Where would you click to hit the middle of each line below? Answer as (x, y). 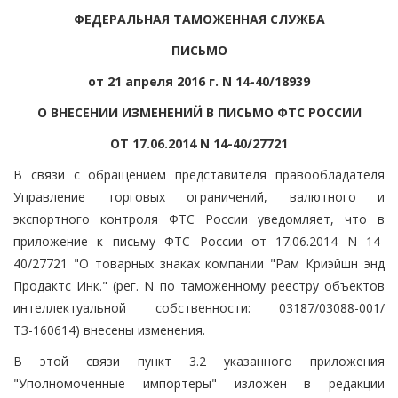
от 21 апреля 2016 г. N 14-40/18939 (199, 81)
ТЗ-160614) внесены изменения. (109, 330)
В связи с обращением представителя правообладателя (199, 174)
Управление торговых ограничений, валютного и (199, 196)
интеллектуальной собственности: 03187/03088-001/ (199, 307)
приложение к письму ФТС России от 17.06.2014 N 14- (199, 241)
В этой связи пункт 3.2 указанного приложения (199, 361)
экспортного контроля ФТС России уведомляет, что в (199, 219)
